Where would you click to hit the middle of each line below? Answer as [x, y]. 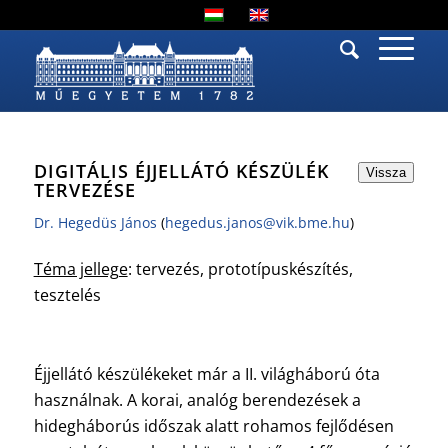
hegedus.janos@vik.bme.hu [257, 222]
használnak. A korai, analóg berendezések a [197, 400]
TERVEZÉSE [84, 190]
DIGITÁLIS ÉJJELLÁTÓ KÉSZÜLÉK [181, 171]
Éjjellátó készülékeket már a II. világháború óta [206, 374]
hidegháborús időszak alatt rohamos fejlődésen [213, 426]
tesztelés [67, 295]
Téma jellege [80, 269]
